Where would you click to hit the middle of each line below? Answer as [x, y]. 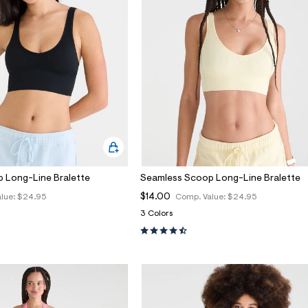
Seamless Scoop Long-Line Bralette [220, 179]
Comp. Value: [201, 198]
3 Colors [156, 214]
